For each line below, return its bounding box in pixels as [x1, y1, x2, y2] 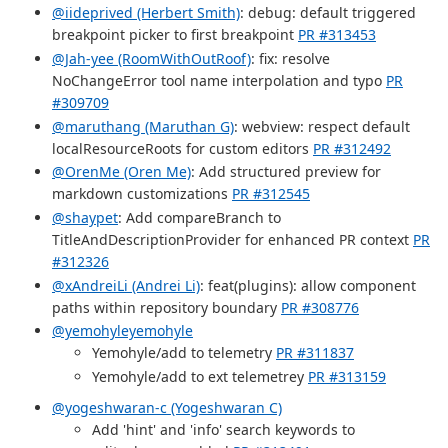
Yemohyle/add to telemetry [92, 343, 276, 363]
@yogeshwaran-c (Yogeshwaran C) [52, 397, 282, 417]
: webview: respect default [234, 116, 410, 136]
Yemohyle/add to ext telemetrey [92, 367, 308, 387]
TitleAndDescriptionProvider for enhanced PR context [52, 230, 413, 250]
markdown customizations [52, 184, 232, 204]
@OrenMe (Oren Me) [52, 162, 191, 182]
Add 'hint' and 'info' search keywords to [92, 419, 355, 439]
